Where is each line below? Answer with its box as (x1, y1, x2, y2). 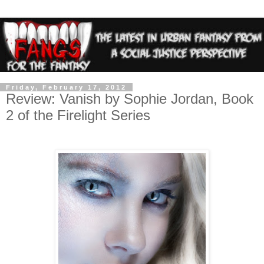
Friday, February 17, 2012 (6, 83, 127, 91)
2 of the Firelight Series (6, 107, 150, 123)
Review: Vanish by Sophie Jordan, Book (6, 90, 253, 107)
